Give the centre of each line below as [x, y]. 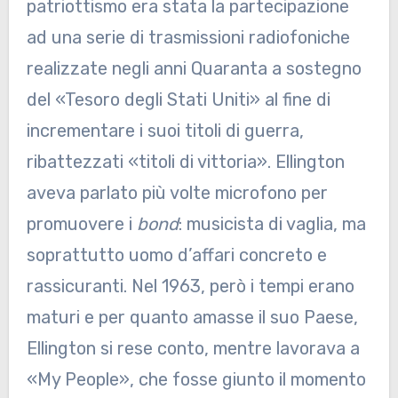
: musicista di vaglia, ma [272, 223]
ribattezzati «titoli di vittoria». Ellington [185, 161]
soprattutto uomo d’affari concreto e [176, 255]
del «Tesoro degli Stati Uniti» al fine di [178, 99]
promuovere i [81, 223]
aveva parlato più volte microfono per [177, 192]
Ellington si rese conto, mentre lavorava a [193, 348]
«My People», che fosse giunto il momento [196, 379]
